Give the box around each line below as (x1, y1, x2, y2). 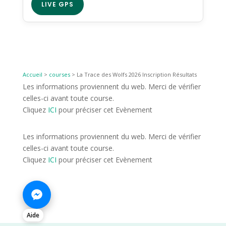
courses (48, 71, 70, 79)
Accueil (22, 71, 42, 79)
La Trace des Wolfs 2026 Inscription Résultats (76, 71, 197, 79)
